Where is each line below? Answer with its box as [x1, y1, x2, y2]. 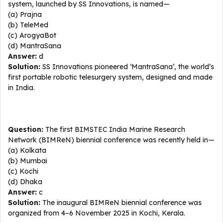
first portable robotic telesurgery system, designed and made [8, 73, 213, 82]
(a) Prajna [8, 10, 42, 19]
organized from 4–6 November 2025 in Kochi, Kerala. [8, 209, 185, 218]
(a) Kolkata [8, 146, 46, 155]
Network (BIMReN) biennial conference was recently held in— [8, 135, 215, 144]
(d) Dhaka [8, 177, 42, 186]
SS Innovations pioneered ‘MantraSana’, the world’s [40, 62, 214, 71]
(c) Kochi [8, 167, 38, 176]
